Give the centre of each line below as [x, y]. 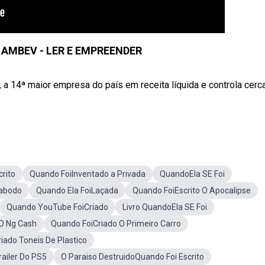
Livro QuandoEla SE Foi [165, 207]
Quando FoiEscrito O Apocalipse [192, 190]
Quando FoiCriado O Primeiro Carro [116, 224]
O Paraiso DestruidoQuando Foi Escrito [132, 257]
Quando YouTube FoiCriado [57, 207]
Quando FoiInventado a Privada [88, 174]
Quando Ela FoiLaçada [77, 190]
